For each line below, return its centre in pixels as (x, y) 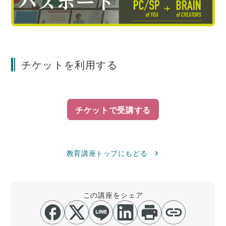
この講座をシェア (113, 195)
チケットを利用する (69, 64)
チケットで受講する (113, 110)
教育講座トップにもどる (107, 153)
